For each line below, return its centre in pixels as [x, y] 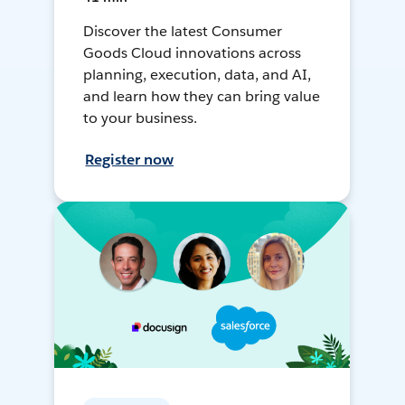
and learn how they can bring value [202, 97]
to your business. [141, 118]
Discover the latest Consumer [183, 32]
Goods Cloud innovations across [192, 53]
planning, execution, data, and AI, [197, 75]
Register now [130, 160]
